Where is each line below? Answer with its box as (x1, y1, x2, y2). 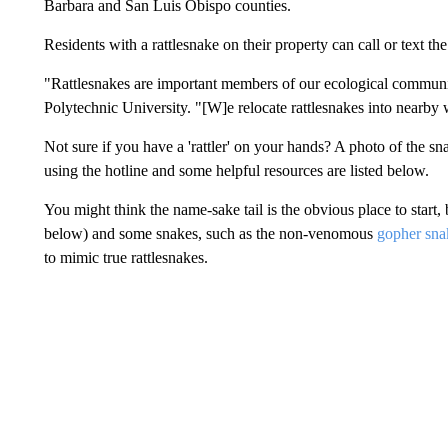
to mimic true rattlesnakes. (43, 249, 208, 266)
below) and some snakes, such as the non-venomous (43, 225, 373, 242)
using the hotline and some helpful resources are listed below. (43, 162, 429, 179)
